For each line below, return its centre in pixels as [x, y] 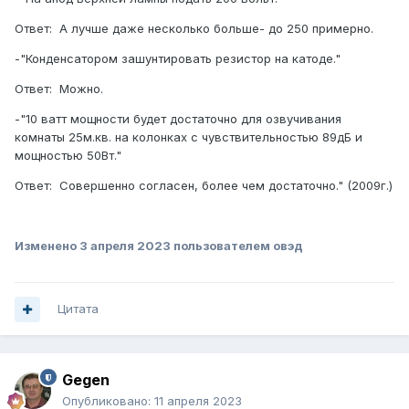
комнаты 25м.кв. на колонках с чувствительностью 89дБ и [189, 137]
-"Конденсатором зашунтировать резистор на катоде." [178, 59]
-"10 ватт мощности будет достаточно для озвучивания [178, 119]
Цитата [78, 309]
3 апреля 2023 [125, 246]
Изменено [47, 246]
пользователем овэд [237, 246]
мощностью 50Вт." [68, 156]
